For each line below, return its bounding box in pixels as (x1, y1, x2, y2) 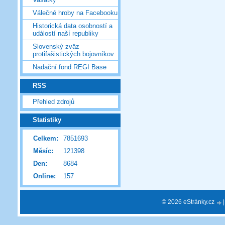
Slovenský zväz (33, 43, 79, 51)
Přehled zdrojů (33, 97, 74, 105)
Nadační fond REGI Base (33, 63, 106, 71)
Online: (33, 172, 56, 180)
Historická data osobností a (33, 22, 113, 30)
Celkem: (33, 135, 58, 143)
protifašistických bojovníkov (33, 50, 114, 58)
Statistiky (33, 116, 61, 124)
